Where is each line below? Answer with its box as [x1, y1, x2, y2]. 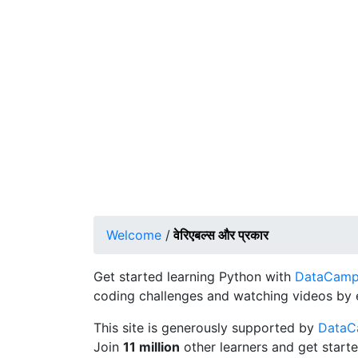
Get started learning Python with [93, 268, 295, 284]
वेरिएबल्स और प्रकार [173, 227, 268, 243]
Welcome [106, 227, 161, 243]
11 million [123, 339, 180, 355]
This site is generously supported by [93, 320, 318, 336]
